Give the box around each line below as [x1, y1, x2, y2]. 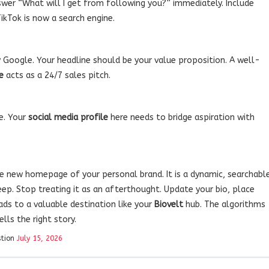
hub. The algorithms [183, 199, 265, 210]
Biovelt [154, 199, 183, 210]
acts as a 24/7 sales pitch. [4, 70, 110, 80]
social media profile [28, 112, 108, 122]
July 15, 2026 [17, 234, 62, 243]
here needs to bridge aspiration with [108, 112, 255, 122]
